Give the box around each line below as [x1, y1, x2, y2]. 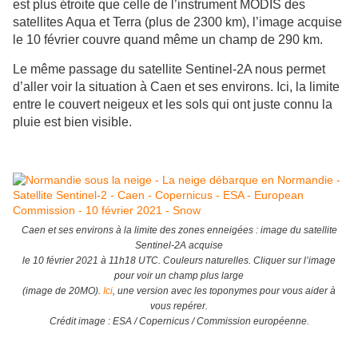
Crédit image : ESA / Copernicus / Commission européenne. [49, 316, 309, 328]
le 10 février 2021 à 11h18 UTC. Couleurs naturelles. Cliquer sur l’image [22, 255, 336, 267]
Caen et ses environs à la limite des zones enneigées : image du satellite [21, 225, 337, 237]
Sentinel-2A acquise [135, 240, 223, 252]
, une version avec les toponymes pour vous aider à [113, 285, 336, 297]
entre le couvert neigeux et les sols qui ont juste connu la [13, 97, 332, 112]
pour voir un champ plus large [114, 270, 244, 282]
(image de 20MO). [22, 285, 103, 297]
